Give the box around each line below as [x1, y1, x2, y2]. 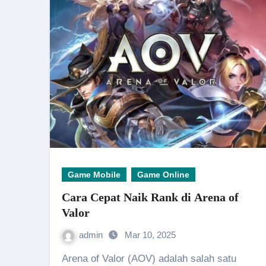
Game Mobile [68, 170, 121, 179]
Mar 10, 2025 [125, 230, 176, 240]
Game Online [137, 170, 189, 179]
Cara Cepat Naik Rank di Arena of [62, 191, 239, 204]
